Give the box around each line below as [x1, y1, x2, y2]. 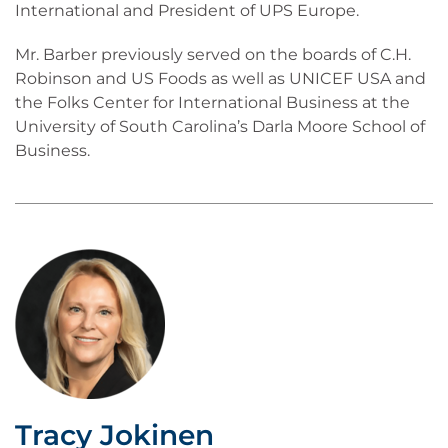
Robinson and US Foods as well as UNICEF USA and [15, 69, 426, 88]
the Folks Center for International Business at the [15, 93, 410, 112]
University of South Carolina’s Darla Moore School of [15, 117, 425, 136]
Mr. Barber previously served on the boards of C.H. [15, 45, 411, 64]
